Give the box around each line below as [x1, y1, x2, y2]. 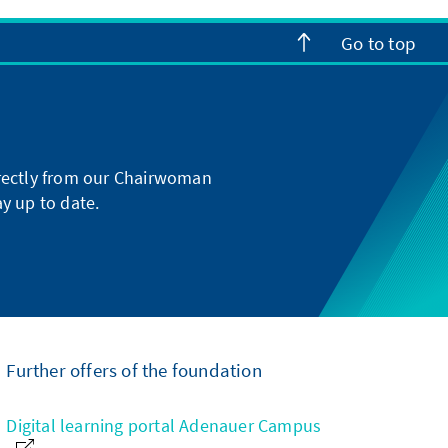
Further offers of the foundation [6, 358, 262, 383]
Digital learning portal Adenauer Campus [6, 414, 322, 438]
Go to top [341, 30, 416, 55]
